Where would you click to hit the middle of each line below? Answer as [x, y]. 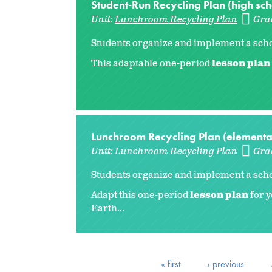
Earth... [108, 209]
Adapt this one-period [140, 195]
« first [171, 263]
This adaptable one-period [151, 64]
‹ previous [226, 263]
